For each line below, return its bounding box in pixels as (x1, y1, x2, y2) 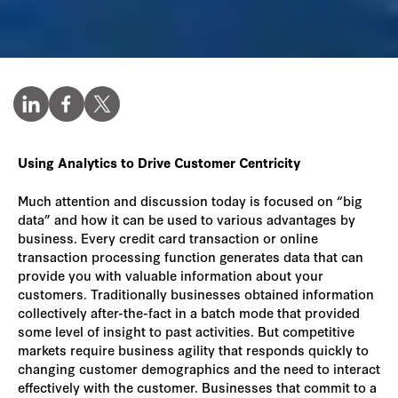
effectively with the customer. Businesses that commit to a (18, 378, 377, 396)
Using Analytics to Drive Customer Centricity (18, 154, 300, 171)
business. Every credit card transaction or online (18, 228, 318, 247)
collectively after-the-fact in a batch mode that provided (18, 303, 360, 322)
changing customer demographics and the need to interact (18, 359, 380, 378)
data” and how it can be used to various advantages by (18, 210, 355, 228)
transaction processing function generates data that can (18, 247, 363, 266)
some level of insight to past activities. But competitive (18, 322, 354, 340)
